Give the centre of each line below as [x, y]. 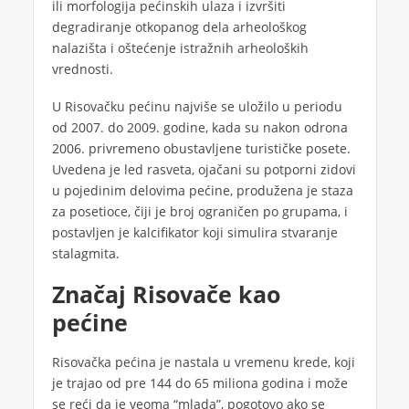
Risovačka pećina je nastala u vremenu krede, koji [203, 362]
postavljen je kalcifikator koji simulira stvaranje [194, 233]
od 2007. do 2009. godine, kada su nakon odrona [199, 128]
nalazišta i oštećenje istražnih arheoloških [180, 48]
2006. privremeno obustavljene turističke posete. [201, 149]
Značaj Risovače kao [166, 294]
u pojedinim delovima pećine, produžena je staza [202, 191]
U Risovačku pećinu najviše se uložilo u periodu [197, 107]
